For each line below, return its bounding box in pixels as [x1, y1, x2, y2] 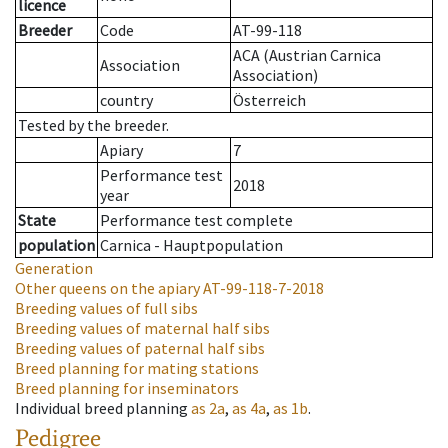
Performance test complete [100, 210, 293, 231]
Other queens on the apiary [15, 278, 200, 299]
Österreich [233, 90, 306, 111]
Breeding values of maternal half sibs [15, 318, 270, 339]
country [100, 90, 153, 111]
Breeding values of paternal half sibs [15, 338, 265, 359]
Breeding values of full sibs [15, 298, 198, 319]
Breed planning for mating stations [15, 358, 259, 379]
